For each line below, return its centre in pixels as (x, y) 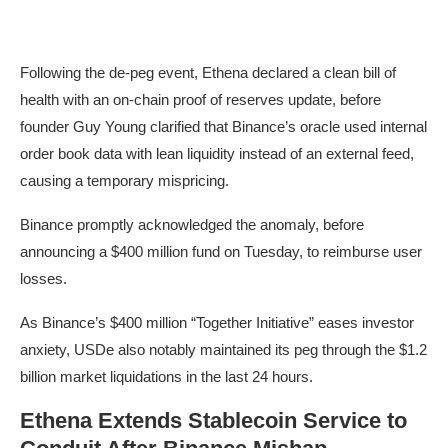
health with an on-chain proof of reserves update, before (200, 99)
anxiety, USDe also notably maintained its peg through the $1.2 (223, 349)
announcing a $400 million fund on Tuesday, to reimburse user (221, 251)
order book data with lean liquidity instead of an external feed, (217, 153)
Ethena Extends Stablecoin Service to (213, 420)
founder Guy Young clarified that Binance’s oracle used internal (223, 126)
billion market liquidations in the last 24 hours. (166, 376)
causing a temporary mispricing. (124, 180)
